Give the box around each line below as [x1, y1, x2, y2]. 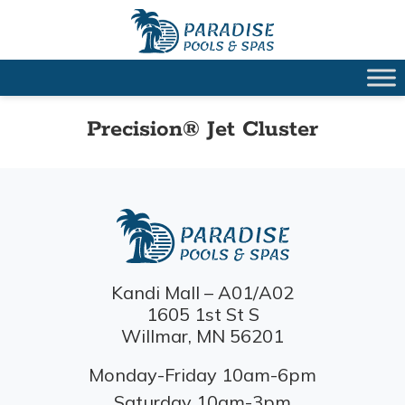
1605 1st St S [146, 303, 259, 326]
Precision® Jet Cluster [87, 116, 318, 145]
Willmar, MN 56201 [121, 325, 284, 348]
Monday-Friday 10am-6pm [89, 363, 316, 387]
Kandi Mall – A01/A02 [111, 281, 294, 305]
